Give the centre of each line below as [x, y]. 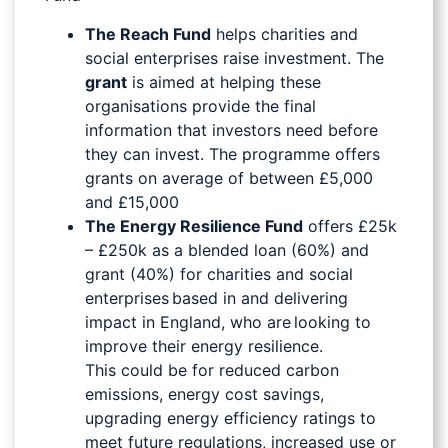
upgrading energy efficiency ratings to [230, 417]
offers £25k [350, 225]
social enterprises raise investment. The [234, 57]
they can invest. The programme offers [232, 153]
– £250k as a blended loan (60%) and [227, 249]
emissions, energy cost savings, [204, 393]
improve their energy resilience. [204, 345]
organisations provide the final [200, 105]
